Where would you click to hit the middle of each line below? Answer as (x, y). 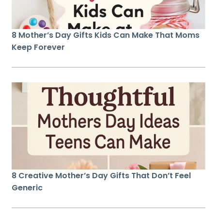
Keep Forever (38, 47)
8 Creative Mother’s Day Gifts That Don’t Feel (101, 175)
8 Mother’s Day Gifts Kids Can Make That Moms (106, 35)
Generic (27, 187)
